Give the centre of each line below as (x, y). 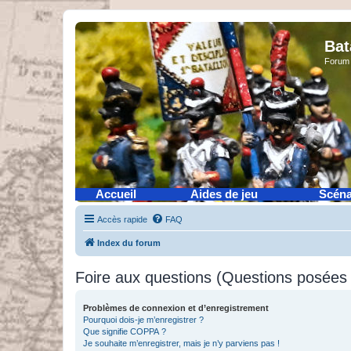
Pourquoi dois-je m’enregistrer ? (143, 320)
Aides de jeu (224, 194)
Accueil (116, 194)
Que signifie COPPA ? (125, 331)
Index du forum (129, 243)
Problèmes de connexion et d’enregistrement (176, 308)
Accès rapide (122, 219)
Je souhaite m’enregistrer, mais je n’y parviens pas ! (181, 343)
